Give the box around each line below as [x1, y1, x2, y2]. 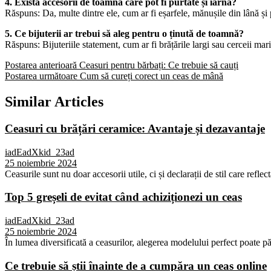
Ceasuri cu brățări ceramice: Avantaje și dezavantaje [5, 122, 265, 135]
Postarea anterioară [5, 60, 77, 71]
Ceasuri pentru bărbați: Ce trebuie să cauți [79, 60, 238, 71]
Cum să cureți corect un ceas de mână [80, 71, 223, 82]
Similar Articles [5, 94, 103, 110]
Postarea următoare [5, 71, 77, 82]
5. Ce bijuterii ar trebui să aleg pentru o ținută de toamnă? [5, 28, 244, 39]
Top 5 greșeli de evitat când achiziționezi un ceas [5, 191, 242, 204]
